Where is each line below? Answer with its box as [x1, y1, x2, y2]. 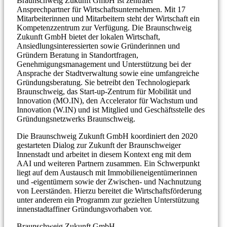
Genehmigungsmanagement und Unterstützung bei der [17, 60, 191, 68]
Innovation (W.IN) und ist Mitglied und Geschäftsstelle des [17, 105, 205, 114]
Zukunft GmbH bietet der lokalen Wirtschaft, [17, 32, 160, 41]
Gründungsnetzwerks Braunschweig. [17, 115, 137, 123]
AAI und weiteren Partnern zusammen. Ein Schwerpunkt [17, 159, 200, 168]
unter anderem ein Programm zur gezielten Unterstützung [17, 196, 199, 204]
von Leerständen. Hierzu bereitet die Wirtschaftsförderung [17, 186, 202, 195]
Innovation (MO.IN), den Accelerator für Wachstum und [17, 96, 198, 105]
